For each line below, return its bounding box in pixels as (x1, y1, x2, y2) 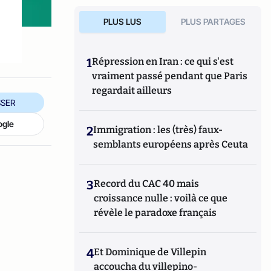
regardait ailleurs (92, 85, 172, 96)
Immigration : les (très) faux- (93, 124, 223, 135)
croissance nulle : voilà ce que (94, 192, 228, 204)
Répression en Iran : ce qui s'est (92, 56, 234, 67)
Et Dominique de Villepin (94, 246, 207, 258)
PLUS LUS (103, 16, 142, 27)
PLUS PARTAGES (181, 16, 246, 27)
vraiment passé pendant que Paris (92, 70, 248, 82)
